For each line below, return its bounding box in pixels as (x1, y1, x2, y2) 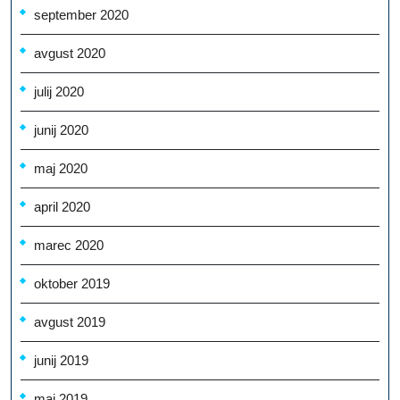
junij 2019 (34, 353, 88, 369)
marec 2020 (34, 237, 104, 254)
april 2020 (34, 199, 90, 215)
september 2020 (34, 7, 129, 23)
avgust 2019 (34, 314, 105, 330)
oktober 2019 (34, 276, 110, 292)
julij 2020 (34, 84, 84, 100)
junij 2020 (34, 122, 88, 138)
